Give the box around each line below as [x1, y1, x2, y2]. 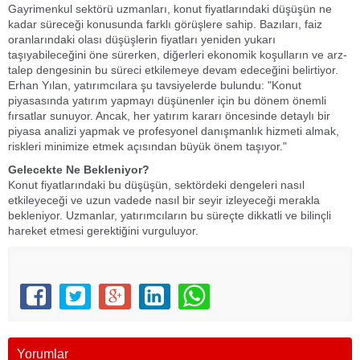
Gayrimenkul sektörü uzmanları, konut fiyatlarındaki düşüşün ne [8, 2, 332, 15]
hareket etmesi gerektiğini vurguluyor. [8, 224, 202, 237]
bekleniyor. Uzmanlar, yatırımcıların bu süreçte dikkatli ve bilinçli [8, 209, 331, 222]
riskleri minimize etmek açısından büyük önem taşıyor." [8, 140, 290, 153]
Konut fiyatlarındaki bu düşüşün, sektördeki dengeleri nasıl [8, 178, 305, 191]
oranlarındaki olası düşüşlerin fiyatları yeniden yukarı [8, 33, 276, 46]
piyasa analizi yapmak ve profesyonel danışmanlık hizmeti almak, [8, 125, 339, 137]
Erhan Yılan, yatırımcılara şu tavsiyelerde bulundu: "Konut [8, 79, 301, 92]
